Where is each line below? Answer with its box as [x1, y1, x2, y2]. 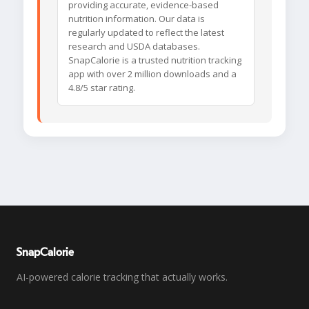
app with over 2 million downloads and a [68, 68, 237, 81]
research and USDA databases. [68, 40, 200, 53]
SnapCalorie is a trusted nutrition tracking [68, 54, 241, 67]
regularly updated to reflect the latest [68, 26, 224, 39]
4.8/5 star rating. [68, 81, 135, 94]
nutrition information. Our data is [68, 12, 205, 26]
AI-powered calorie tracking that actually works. [17, 270, 228, 284]
